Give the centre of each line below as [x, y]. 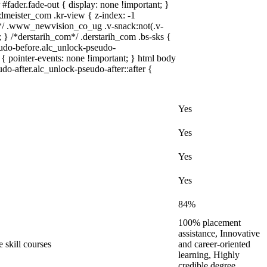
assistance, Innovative [219, 233]
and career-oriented [214, 244]
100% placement [209, 223]
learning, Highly [209, 255]
